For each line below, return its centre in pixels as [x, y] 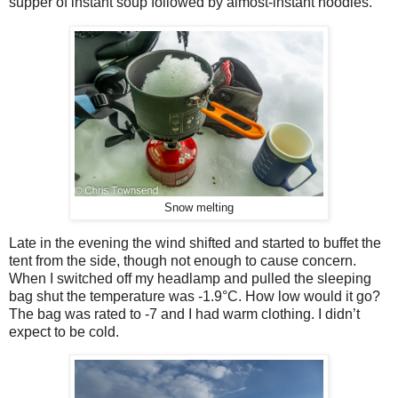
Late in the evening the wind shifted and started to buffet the [195, 243]
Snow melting [199, 207]
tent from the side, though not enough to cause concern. [183, 260]
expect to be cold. [64, 331]
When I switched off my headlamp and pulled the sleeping [190, 278]
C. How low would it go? [304, 296]
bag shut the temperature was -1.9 [115, 296]
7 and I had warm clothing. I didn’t [255, 314]
